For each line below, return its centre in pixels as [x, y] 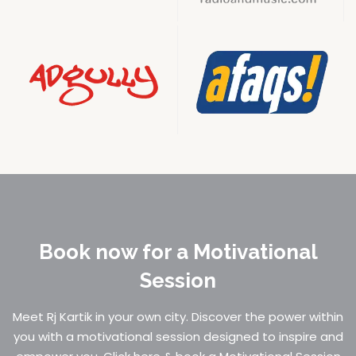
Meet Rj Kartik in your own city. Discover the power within [178, 316]
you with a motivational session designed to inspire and [178, 336]
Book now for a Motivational [178, 252]
